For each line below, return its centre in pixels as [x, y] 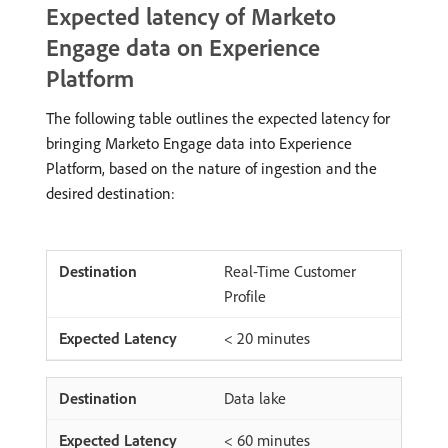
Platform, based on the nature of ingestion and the [211, 168]
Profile [245, 296]
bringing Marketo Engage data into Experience [199, 143]
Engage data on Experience [183, 47]
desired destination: [110, 193]
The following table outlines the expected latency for [218, 118]
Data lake [255, 398]
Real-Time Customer [290, 271]
